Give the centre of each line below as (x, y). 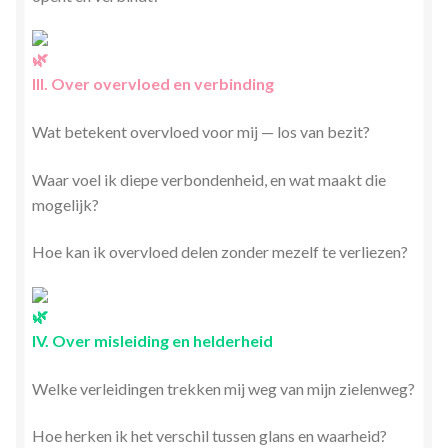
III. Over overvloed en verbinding (153, 84)
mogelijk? (65, 204)
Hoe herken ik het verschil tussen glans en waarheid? (209, 436)
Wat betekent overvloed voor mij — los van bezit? (201, 132)
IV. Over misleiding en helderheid (152, 340)
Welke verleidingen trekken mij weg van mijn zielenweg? (223, 388)
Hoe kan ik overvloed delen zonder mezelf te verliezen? (220, 252)
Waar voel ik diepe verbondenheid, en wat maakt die (209, 179)
